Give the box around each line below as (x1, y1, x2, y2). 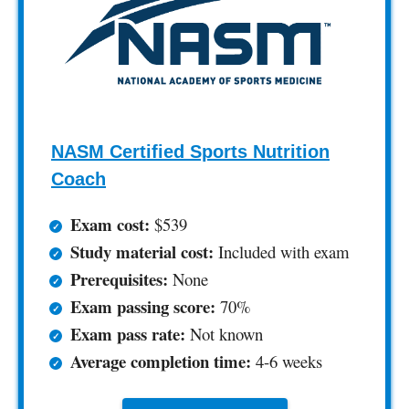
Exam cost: (70, 211, 150, 236)
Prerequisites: (70, 266, 168, 291)
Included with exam (214, 239, 350, 263)
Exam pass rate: (70, 320, 185, 346)
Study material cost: (70, 238, 214, 264)
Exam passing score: (70, 293, 215, 319)
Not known (185, 321, 263, 345)
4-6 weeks (251, 349, 322, 372)
